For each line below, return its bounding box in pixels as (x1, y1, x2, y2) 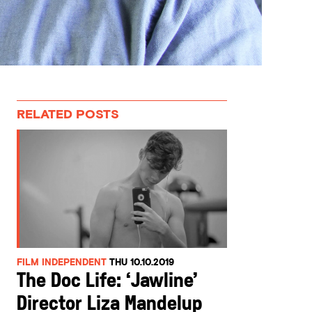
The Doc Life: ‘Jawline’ (17, 271, 198, 293)
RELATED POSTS (17, 106, 120, 121)
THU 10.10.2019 (109, 257, 175, 268)
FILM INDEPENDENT (17, 257, 107, 268)
